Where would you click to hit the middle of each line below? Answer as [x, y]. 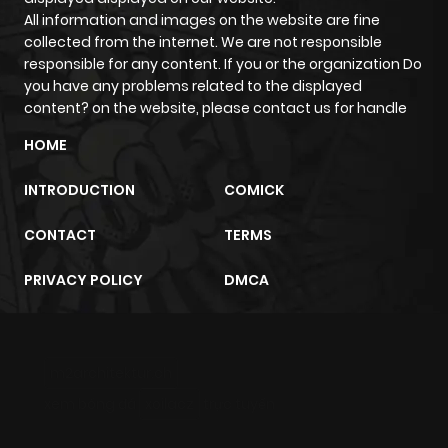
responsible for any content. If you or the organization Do [223, 63]
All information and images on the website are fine [202, 19]
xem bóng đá [91, 403]
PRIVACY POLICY [83, 279]
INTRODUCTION [79, 189]
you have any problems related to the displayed [193, 85]
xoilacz [169, 403]
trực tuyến [237, 403]
